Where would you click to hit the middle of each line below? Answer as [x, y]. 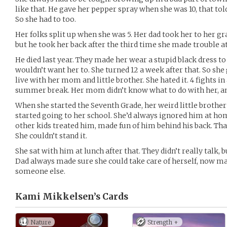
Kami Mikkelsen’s [58, 197]
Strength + [163, 222]
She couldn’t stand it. [51, 136]
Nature [41, 222]
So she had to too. [46, 19]
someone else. [40, 171]
